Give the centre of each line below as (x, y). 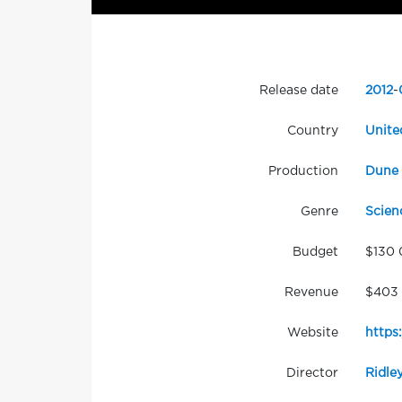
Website (312, 333)
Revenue (311, 293)
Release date (298, 91)
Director (312, 374)
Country (312, 131)
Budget (315, 253)
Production (303, 172)
